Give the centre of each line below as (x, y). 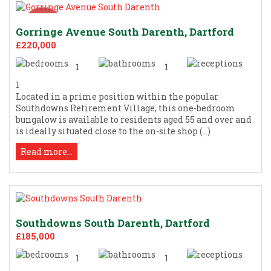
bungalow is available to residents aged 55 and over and (134, 119)
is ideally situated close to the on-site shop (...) (113, 131)
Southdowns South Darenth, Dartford (113, 223)
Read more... (47, 151)
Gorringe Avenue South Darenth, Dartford (125, 31)
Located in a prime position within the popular (117, 96)
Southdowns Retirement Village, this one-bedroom (126, 108)
